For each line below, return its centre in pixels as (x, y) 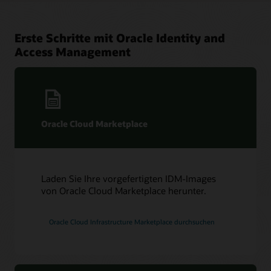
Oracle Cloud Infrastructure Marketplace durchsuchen (132, 221)
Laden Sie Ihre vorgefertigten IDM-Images (129, 179)
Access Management (73, 51)
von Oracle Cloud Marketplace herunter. (124, 191)
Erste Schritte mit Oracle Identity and (120, 38)
